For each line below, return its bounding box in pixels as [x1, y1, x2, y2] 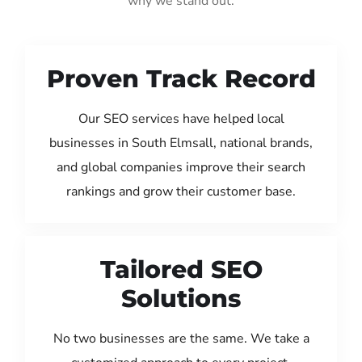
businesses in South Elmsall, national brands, [49, 133, 313, 152]
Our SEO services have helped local [78, 109, 284, 128]
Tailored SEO [99, 254, 263, 284]
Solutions [121, 283, 241, 314]
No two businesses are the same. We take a [53, 329, 309, 347]
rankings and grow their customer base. [66, 182, 296, 200]
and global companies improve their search [57, 158, 305, 176]
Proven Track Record [46, 63, 316, 94]
